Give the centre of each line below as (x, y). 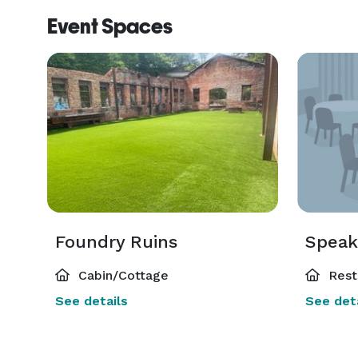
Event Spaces (110, 26)
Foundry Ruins (116, 242)
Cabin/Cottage (121, 275)
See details (91, 301)
